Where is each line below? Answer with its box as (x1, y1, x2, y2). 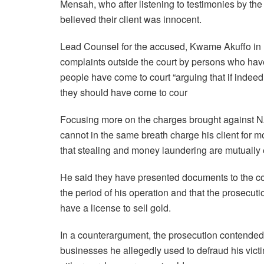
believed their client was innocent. (60, 12, 202, 26)
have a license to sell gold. (60, 200, 171, 214)
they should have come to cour (60, 85, 187, 99)
